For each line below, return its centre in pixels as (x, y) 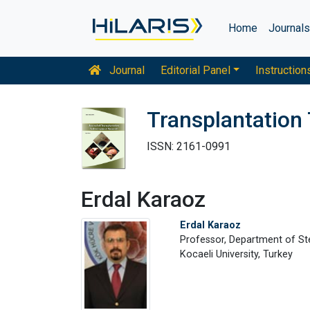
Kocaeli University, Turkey (236, 254)
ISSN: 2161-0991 (189, 146)
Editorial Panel (195, 70)
